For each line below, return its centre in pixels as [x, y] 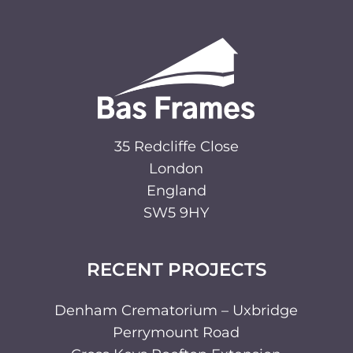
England [176, 190]
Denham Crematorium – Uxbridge [176, 310]
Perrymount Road [176, 332]
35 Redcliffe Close [176, 146]
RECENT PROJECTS [176, 269]
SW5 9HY [176, 212]
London [176, 168]
